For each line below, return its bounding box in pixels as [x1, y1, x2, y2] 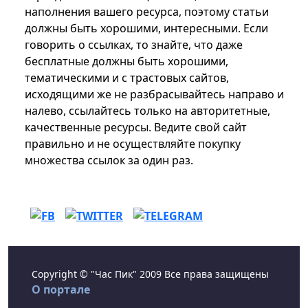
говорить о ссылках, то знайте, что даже [25, 37, 243, 53]
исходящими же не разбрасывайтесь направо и [25, 87, 284, 102]
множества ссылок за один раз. [25, 153, 193, 168]
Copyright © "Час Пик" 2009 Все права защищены [32, 267, 269, 281]
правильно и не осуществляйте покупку [25, 136, 241, 152]
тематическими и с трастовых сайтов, [25, 70, 229, 86]
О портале [32, 282, 90, 298]
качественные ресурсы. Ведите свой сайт [25, 120, 247, 135]
